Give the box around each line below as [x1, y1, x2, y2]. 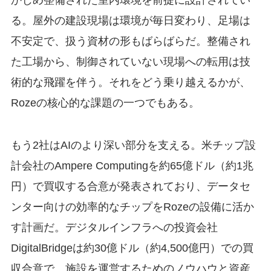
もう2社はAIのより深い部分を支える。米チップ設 [10, 139, 256, 151]
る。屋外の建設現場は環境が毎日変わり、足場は [10, 14, 250, 27]
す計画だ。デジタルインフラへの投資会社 [10, 221, 218, 233]
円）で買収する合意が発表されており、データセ [10, 180, 250, 192]
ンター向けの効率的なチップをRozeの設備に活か [10, 200, 254, 213]
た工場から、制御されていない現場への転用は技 [10, 55, 250, 68]
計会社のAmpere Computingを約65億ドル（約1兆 [10, 159, 253, 172]
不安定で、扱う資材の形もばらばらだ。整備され [10, 34, 250, 47]
